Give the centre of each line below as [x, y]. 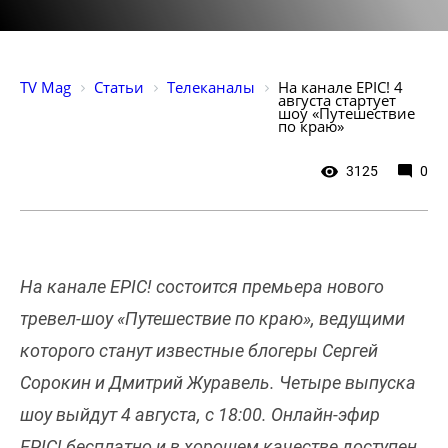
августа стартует [339, 99]
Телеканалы [211, 86]
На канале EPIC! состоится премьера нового [202, 286]
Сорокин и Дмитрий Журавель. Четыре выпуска [218, 382]
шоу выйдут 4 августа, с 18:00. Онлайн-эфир [200, 414]
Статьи [119, 86]
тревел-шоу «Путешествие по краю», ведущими [212, 318]
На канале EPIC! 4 [342, 86]
